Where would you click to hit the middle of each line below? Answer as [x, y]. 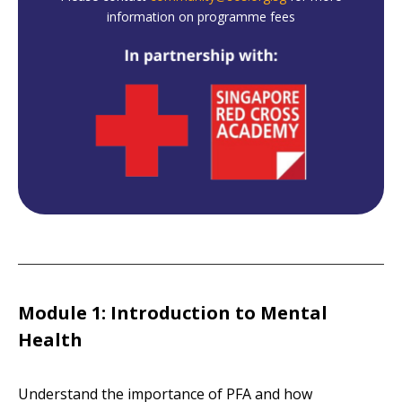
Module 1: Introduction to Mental [173, 312]
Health [51, 339]
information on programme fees [201, 17]
